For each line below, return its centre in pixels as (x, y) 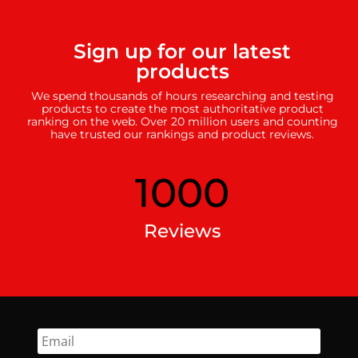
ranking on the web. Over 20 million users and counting (182, 121)
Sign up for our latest (183, 51)
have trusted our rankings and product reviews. (183, 134)
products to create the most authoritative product (182, 108)
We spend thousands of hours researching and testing (182, 95)
